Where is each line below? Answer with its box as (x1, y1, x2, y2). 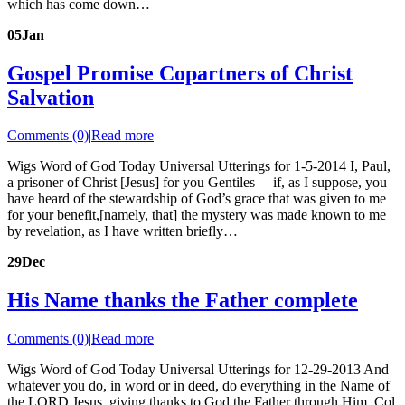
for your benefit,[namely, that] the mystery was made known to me (7, 207, 386, 223)
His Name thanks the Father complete (7, 288, 358, 313)
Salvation (7, 85, 94, 109)
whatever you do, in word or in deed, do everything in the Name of (7, 378, 390, 394)
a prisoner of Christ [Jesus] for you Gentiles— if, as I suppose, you (7, 174, 387, 191)
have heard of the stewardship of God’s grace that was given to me (7, 191, 386, 207)
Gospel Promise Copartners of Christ (7, 61, 353, 85)
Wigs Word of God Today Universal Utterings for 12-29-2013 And (7, 362, 389, 378)
